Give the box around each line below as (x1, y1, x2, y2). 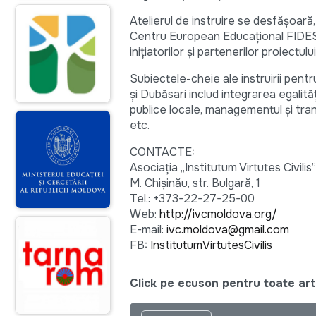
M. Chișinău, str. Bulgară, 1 (130, 175, 260, 190)
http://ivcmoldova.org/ (159, 206, 277, 221)
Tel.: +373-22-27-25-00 (130, 190, 255, 206)
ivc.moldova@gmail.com (166, 221, 289, 237)
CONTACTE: (130, 144, 195, 159)
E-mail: (130, 221, 166, 237)
